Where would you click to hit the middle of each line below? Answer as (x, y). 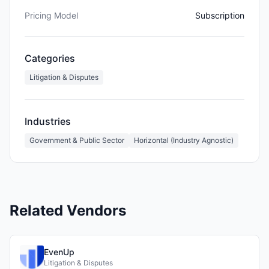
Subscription (220, 15)
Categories (50, 58)
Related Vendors (68, 210)
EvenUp (59, 252)
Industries (48, 121)
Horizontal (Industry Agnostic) (184, 140)
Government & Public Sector (77, 140)
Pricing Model (51, 15)
